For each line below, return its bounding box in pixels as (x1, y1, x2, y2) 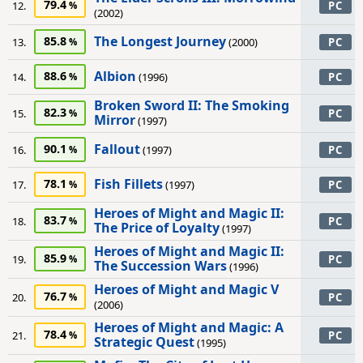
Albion (94, 67, 136, 85)
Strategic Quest (94, 333, 194, 351)
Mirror (94, 111, 135, 129)
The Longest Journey (94, 32, 226, 50)
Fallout (94, 140, 140, 158)
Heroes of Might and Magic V (94, 280, 279, 298)
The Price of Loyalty (94, 219, 220, 237)
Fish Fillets (94, 175, 163, 193)
